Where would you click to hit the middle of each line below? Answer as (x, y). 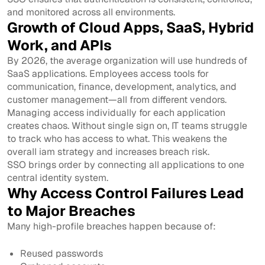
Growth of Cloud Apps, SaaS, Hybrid (130, 27)
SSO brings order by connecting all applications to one (126, 164)
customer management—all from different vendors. (117, 99)
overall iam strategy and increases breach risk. (108, 151)
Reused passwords (62, 253)
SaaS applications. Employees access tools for (108, 73)
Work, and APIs (59, 45)
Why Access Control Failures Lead (125, 193)
